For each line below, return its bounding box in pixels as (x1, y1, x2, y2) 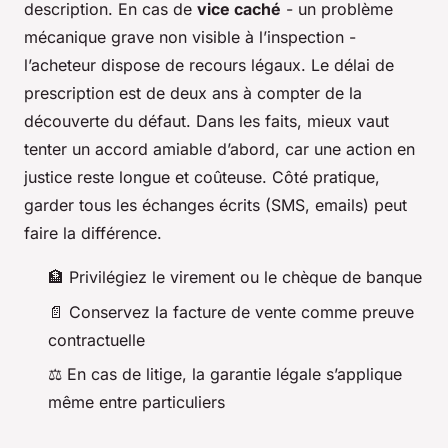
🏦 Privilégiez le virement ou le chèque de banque (48, 267, 422, 288)
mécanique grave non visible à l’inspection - (24, 27, 356, 48)
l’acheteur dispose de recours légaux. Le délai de (24, 55, 394, 76)
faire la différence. (24, 223, 162, 244)
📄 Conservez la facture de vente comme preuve (48, 301, 414, 322)
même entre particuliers (48, 392, 225, 413)
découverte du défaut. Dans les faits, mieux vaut (24, 111, 389, 132)
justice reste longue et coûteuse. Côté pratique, (24, 167, 380, 188)
